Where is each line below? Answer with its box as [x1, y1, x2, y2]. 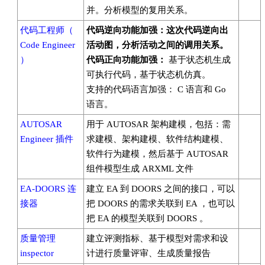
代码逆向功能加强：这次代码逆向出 [86, 25, 228, 35]
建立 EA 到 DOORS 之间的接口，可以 [86, 184, 235, 193]
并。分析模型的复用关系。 [86, 5, 193, 15]
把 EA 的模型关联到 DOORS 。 [86, 214, 208, 223]
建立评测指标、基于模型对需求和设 [86, 234, 228, 243]
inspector [20, 248, 54, 258]
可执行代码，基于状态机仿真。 [86, 70, 211, 79]
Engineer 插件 [20, 134, 73, 144]
